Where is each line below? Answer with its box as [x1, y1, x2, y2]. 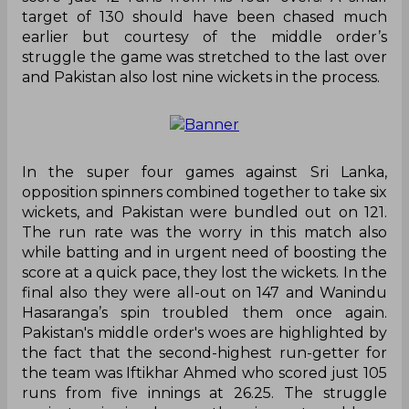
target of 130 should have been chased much [22, 8, 387, 26]
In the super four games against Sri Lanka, [22, 163, 387, 182]
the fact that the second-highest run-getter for [22, 344, 387, 362]
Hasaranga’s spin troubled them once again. [22, 304, 387, 322]
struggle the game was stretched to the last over [22, 48, 387, 67]
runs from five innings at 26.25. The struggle [22, 384, 387, 403]
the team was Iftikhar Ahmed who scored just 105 [22, 364, 387, 383]
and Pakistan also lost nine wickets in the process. [22, 68, 380, 87]
